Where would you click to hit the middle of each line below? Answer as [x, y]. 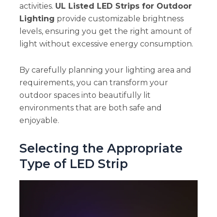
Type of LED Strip [73, 164]
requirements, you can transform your [93, 83]
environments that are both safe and [90, 108]
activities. [37, 6]
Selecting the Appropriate [101, 148]
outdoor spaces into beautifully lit [85, 95]
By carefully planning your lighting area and [105, 70]
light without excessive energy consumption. [106, 44]
